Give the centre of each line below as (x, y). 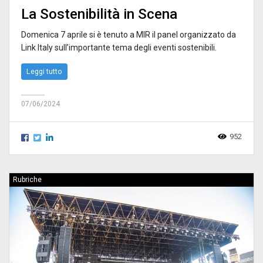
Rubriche (27, 180)
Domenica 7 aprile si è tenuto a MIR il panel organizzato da (129, 35)
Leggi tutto (44, 72)
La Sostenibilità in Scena (99, 14)
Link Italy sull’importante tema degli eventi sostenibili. (119, 48)
